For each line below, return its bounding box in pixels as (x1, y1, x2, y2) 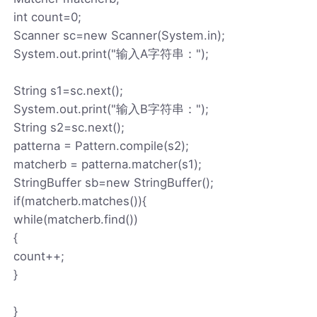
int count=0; (13, 9, 82, 24)
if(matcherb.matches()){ (13, 193, 147, 208)
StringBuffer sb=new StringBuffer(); (13, 175, 214, 190)
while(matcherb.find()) (13, 212, 139, 226)
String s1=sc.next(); (13, 83, 124, 98)
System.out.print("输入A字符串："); (13, 46, 209, 61)
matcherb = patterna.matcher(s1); (13, 156, 202, 171)
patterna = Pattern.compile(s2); (13, 138, 190, 153)
